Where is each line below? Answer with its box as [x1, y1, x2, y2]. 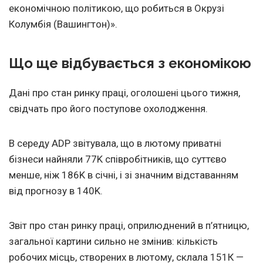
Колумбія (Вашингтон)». [9, 18, 117, 31]
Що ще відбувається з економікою [9, 55, 251, 72]
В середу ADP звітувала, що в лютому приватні [9, 137, 221, 150]
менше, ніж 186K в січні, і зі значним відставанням [9, 169, 238, 181]
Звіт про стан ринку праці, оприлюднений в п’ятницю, [9, 220, 249, 232]
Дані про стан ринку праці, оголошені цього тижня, [9, 87, 240, 99]
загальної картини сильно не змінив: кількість [9, 235, 218, 248]
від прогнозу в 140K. [9, 185, 103, 197]
